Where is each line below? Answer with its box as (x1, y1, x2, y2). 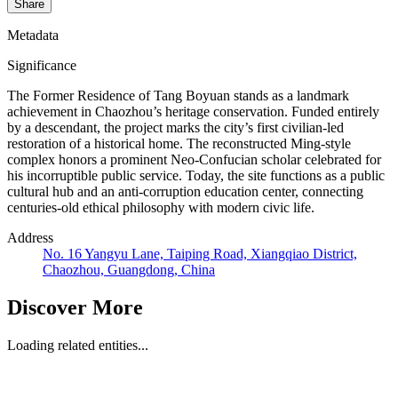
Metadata (7, 28, 59, 44)
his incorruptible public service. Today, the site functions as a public (7, 168, 385, 184)
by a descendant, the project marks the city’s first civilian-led (7, 120, 344, 136)
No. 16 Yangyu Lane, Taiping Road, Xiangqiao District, (43, 246, 357, 262)
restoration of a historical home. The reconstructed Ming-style (7, 136, 351, 152)
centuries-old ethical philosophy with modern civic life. (7, 200, 314, 216)
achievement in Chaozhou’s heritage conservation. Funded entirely (7, 104, 379, 120)
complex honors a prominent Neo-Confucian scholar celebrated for (7, 152, 381, 168)
